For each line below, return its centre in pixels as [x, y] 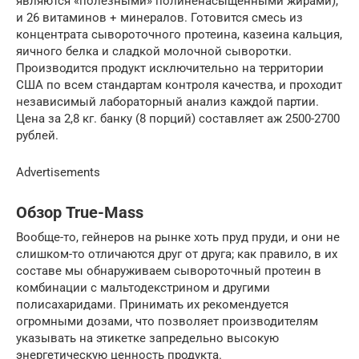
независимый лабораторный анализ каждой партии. [167, 101]
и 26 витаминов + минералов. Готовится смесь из [159, 17]
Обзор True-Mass [80, 213]
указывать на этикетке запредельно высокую [147, 338]
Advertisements [58, 172]
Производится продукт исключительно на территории [170, 68]
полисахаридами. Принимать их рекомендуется [152, 304]
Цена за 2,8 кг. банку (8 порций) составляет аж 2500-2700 [178, 118]
